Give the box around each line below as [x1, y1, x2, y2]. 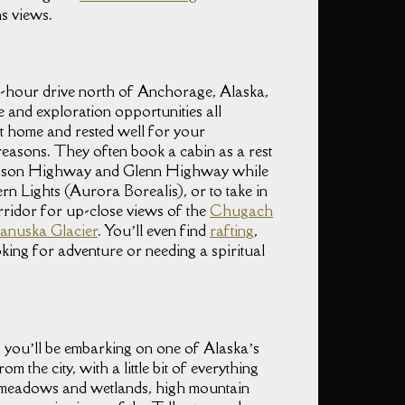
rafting [210, 221, 254, 241]
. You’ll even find [98, 221, 210, 241]
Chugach [210, 201, 273, 221]
